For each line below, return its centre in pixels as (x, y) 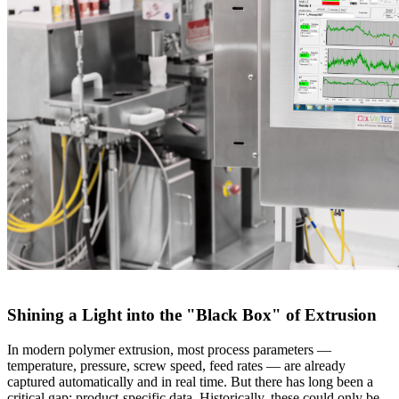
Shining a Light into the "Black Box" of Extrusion (192, 315)
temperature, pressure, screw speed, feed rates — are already (176, 365)
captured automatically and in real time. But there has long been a (190, 381)
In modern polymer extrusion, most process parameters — (169, 349)
